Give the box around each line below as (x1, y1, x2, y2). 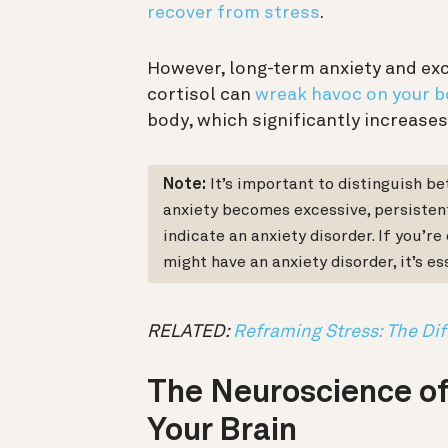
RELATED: (147, 323, 233, 342)
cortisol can (147, 85, 255, 104)
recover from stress (147, 3, 320, 22)
